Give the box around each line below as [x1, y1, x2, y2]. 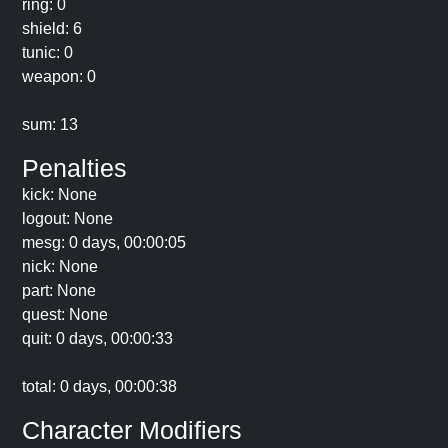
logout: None [22, 210, 113, 227]
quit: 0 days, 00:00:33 [22, 330, 173, 347]
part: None [22, 282, 96, 299]
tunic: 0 [22, 44, 73, 61]
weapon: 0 [22, 68, 96, 85]
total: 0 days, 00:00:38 [22, 378, 177, 395]
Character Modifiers [22, 416, 242, 444]
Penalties [22, 154, 127, 182]
